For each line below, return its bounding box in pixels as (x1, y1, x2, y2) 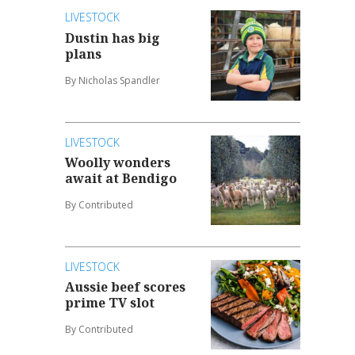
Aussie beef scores (65, 278, 186, 296)
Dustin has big (65, 29, 161, 47)
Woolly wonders (65, 154, 171, 172)
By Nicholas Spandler (65, 73, 161, 87)
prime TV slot (65, 294, 155, 312)
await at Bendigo (65, 170, 177, 188)
